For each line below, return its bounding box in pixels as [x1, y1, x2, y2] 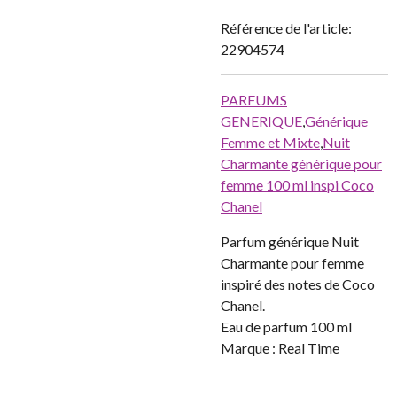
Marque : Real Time [221, 339, 339, 356]
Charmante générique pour [221, 155, 382, 172]
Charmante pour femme [221, 254, 364, 271]
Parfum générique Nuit [221, 233, 359, 250]
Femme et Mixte [221, 134, 320, 151]
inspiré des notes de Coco [221, 276, 375, 292]
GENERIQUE [221, 113, 302, 129]
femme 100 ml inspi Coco [221, 176, 374, 193]
